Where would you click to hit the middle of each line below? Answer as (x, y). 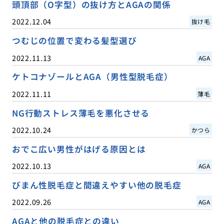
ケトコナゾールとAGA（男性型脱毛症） (92, 77)
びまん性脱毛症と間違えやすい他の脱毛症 (96, 185)
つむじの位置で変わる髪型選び (74, 41)
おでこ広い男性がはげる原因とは (79, 149)
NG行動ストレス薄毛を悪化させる (81, 113)
